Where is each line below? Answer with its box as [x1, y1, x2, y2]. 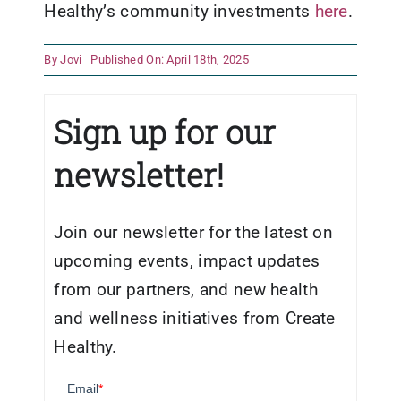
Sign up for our [54, 109, 277, 153]
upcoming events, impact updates [54, 250, 320, 271]
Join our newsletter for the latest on [54, 221, 333, 243]
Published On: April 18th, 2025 [90, 53, 249, 67]
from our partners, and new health [54, 278, 318, 300]
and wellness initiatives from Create [54, 307, 336, 328]
